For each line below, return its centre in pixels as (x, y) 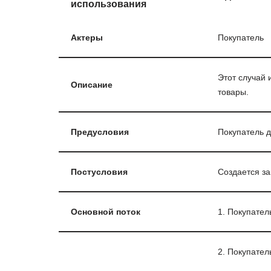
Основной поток (106, 211)
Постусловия (99, 171)
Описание (92, 84)
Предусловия (100, 132)
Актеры (87, 37)
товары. (233, 92)
